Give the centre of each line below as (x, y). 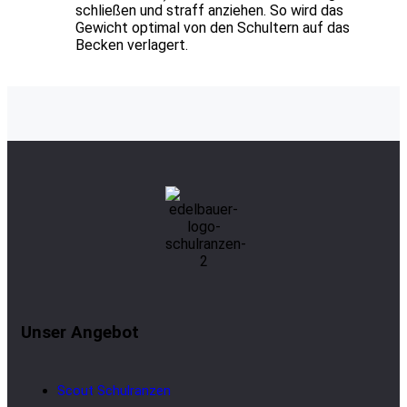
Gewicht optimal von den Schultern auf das (213, 27)
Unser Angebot (80, 333)
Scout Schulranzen (114, 391)
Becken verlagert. (132, 45)
